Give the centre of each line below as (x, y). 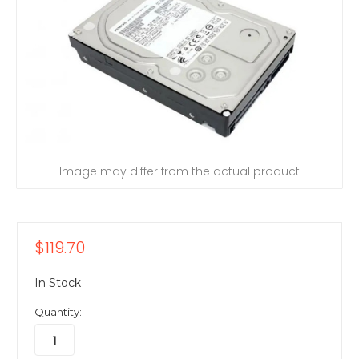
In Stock (58, 283)
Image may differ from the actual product (179, 171)
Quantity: (58, 312)
